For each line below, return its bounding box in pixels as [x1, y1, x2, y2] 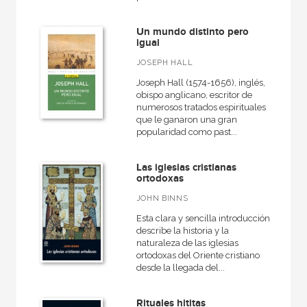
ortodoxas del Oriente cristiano [136, 250, 260, 260]
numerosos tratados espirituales [136, 102, 266, 112]
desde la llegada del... [136, 262, 225, 273]
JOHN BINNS [136, 194, 188, 203]
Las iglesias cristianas [136, 161, 236, 174]
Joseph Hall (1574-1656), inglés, [136, 77, 265, 88]
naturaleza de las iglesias [136, 238, 238, 248]
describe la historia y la [136, 225, 229, 236]
